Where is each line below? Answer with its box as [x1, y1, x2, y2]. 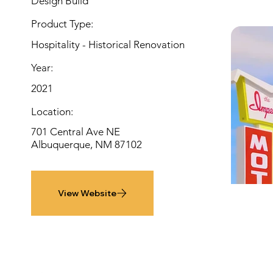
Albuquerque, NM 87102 [31, 138, 143, 151]
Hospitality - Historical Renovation [31, 38, 185, 51]
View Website [57, 187, 116, 199]
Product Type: [31, 18, 94, 30]
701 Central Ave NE [31, 126, 121, 138]
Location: [31, 105, 74, 118]
